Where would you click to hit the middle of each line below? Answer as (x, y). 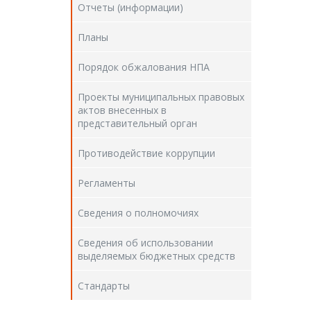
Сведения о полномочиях (138, 213)
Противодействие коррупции (146, 153)
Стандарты (104, 286)
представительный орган (137, 123)
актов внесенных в (122, 110)
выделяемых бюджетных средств (157, 256)
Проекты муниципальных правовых (161, 97)
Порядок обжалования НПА (144, 67)
